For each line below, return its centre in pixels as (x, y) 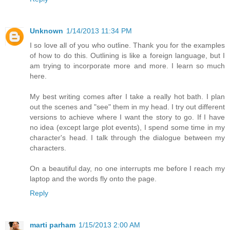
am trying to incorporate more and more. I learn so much (127, 65)
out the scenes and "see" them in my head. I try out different (127, 107)
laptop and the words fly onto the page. (93, 178)
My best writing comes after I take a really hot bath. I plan (127, 96)
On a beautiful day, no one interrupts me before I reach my (127, 168)
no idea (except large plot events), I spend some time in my (127, 127)
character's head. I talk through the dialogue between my (127, 137)
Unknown (46, 31)
